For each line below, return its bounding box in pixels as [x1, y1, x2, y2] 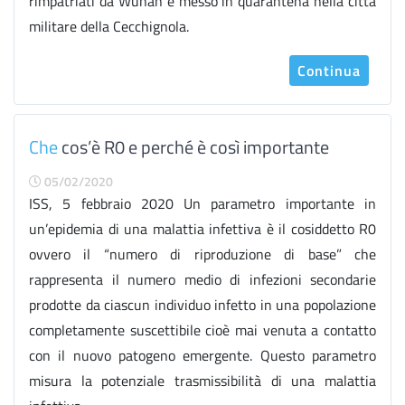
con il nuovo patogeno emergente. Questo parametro [29, 344, 376, 366]
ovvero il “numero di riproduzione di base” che [29, 243, 376, 265]
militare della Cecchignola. [29, 15, 189, 37]
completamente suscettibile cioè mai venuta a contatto [29, 319, 376, 341]
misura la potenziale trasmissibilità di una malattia [29, 370, 376, 391]
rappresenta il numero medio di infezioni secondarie [29, 268, 376, 290]
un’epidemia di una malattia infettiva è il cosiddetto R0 [29, 218, 376, 240]
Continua [297, 60, 361, 81]
